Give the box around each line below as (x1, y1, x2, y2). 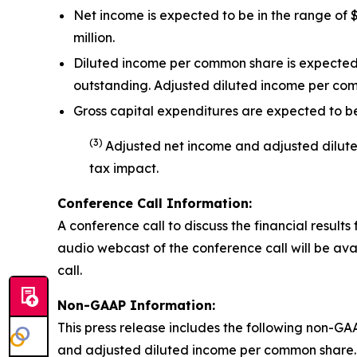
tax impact (89, 160, 156, 177)
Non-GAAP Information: (57, 297, 215, 314)
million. (73, 29, 115, 46)
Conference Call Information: (57, 195, 252, 212)
